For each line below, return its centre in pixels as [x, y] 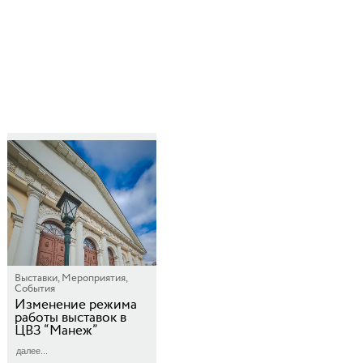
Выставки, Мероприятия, [71, 278]
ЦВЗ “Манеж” [56, 331]
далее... [32, 351]
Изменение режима [76, 305]
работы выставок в [70, 318]
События [35, 288]
